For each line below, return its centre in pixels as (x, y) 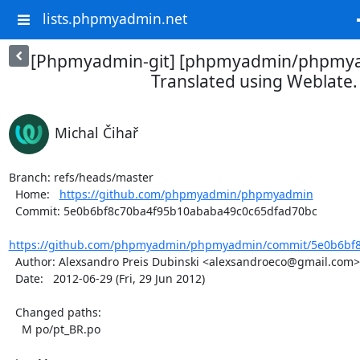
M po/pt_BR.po (15, 329)
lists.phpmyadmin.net (115, 19)
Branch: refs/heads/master (81, 177)
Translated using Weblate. (254, 81)
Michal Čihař (96, 133)
